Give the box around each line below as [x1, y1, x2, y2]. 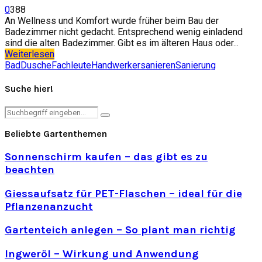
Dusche [20, 59, 51, 71]
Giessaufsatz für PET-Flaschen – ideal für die [5, 187, 242, 200]
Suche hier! [5, 83, 53, 95]
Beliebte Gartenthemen [5, 128, 107, 140]
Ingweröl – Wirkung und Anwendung [5, 247, 199, 261]
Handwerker [91, 59, 140, 71]
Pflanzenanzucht [5, 199, 93, 213]
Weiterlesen [5, 48, 54, 60]
